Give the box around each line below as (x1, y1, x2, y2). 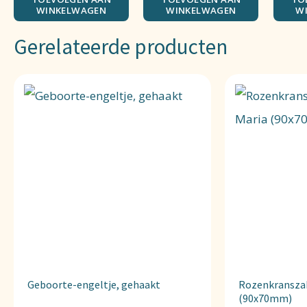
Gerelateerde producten (14, 32, 228, 60)
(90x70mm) (238, 291, 292, 305)
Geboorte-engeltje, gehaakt (27, 277, 160, 291)
